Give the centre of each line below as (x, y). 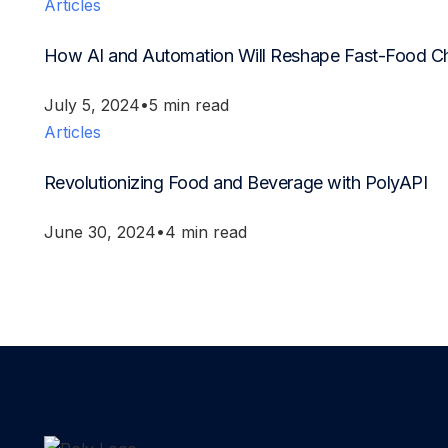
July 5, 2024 (91, 104)
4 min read (205, 231)
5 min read (188, 104)
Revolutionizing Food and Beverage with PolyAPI (235, 182)
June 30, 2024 (99, 231)
